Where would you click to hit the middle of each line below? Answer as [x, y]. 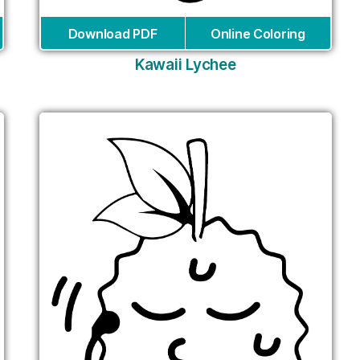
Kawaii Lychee [186, 65]
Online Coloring [258, 34]
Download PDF [112, 34]
